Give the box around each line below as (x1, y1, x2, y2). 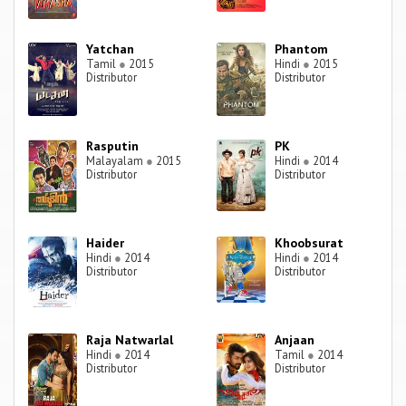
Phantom (275, 41, 329, 58)
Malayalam (86, 153, 147, 169)
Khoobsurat (275, 235, 344, 252)
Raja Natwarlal (86, 332, 174, 349)
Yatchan (86, 41, 135, 58)
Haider (86, 235, 125, 252)
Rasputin (86, 138, 140, 155)
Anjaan (275, 332, 315, 349)
